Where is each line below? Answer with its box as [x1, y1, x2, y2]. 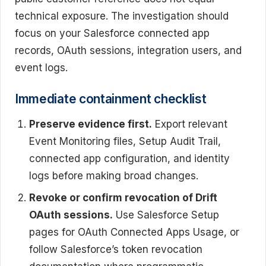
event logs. [15, 62, 68, 74]
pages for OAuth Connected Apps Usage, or [29, 226, 239, 238]
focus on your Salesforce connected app [15, 27, 210, 40]
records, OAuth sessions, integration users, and [15, 45, 242, 57]
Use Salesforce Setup [113, 208, 219, 221]
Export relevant [152, 118, 227, 130]
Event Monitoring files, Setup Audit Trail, [29, 135, 221, 147]
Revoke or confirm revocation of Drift [29, 191, 217, 204]
